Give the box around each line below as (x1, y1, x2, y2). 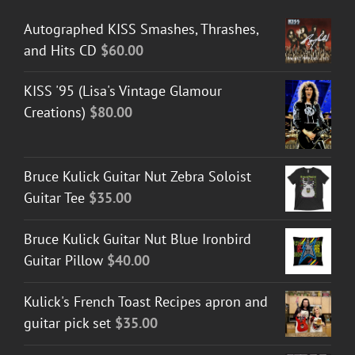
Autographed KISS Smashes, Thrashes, (24, 19, 258, 38)
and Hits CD (24, 40, 97, 59)
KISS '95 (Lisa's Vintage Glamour (24, 82, 222, 101)
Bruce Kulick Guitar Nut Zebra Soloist (24, 166, 251, 185)
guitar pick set (24, 313, 111, 332)
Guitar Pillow (24, 250, 103, 269)
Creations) (24, 103, 86, 122)
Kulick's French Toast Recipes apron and (24, 292, 268, 311)
